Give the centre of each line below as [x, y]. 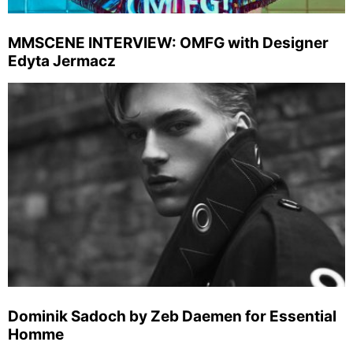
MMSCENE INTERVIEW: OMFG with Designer [168, 43]
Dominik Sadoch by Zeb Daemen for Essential [172, 316]
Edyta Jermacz [62, 61]
